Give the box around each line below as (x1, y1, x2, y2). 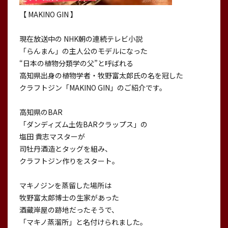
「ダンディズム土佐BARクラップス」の (19, 119, 148, 130)
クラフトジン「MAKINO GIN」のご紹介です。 (19, 82, 166, 93)
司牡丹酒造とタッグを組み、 (19, 144, 112, 154)
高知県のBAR (19, 107, 63, 118)
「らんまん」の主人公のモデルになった (19, 46, 148, 56)
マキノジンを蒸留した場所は (19, 180, 111, 191)
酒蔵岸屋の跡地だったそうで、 (19, 205, 119, 215)
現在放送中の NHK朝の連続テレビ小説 (19, 34, 142, 44)
